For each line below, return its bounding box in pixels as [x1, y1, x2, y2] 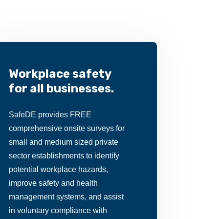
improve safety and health [8, 179, 98, 187]
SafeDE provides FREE [8, 110, 91, 119]
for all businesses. [8, 82, 114, 95]
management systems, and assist [8, 193, 124, 201]
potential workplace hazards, [8, 165, 108, 174]
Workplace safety [8, 67, 111, 81]
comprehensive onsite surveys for [8, 124, 125, 132]
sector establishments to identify [8, 152, 119, 160]
